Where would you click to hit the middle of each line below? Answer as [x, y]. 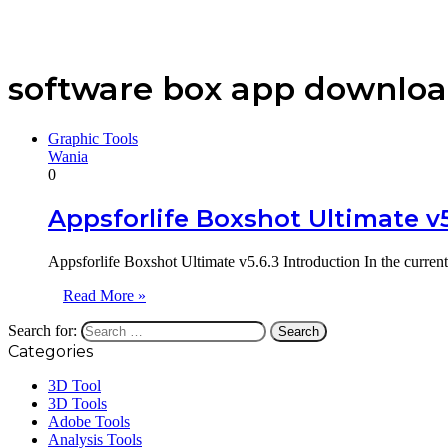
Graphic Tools [93, 138]
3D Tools [77, 403]
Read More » [104, 295]
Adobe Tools [89, 421]
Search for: [42, 330]
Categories [50, 351]
